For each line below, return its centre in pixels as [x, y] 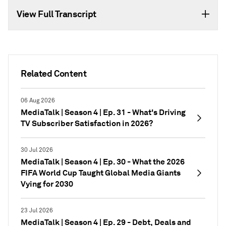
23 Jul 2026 [37, 211]
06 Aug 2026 [38, 101]
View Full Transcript [56, 14]
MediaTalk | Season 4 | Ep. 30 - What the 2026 [103, 162]
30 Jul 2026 [37, 150]
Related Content [54, 73]
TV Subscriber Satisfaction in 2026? [87, 123]
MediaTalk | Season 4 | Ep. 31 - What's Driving [103, 112]
